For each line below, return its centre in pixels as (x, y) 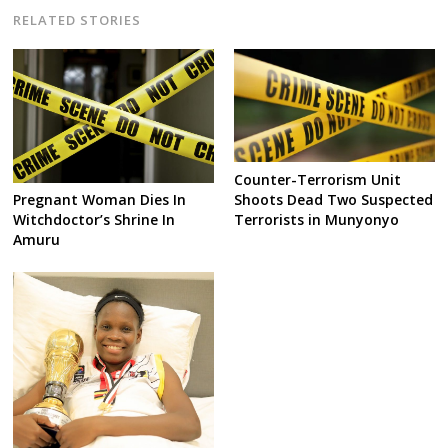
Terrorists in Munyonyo (316, 219)
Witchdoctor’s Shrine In (94, 220)
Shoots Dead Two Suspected (333, 199)
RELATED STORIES (77, 19)
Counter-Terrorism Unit (317, 179)
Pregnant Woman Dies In (100, 200)
